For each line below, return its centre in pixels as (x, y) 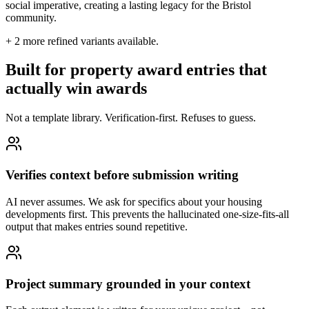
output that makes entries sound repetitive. (97, 226)
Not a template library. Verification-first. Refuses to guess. (131, 118)
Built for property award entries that (136, 70)
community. (31, 17)
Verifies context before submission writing (122, 175)
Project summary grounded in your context (128, 283)
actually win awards (76, 89)
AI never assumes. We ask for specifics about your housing (134, 201)
